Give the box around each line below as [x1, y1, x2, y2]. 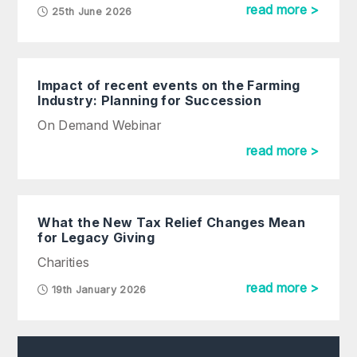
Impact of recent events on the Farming [37, 77, 300, 93]
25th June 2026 [48, 6, 132, 18]
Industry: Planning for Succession [37, 92, 261, 108]
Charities [37, 254, 90, 270]
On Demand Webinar [37, 117, 161, 133]
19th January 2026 [48, 284, 147, 296]
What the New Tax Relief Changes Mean [37, 214, 305, 230]
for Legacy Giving [37, 229, 155, 245]
